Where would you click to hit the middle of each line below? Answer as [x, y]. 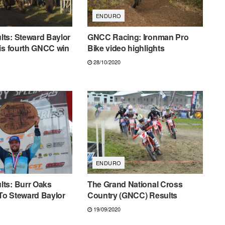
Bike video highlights [126, 48]
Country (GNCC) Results [132, 195]
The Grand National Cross [135, 184]
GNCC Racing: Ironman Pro [138, 37]
